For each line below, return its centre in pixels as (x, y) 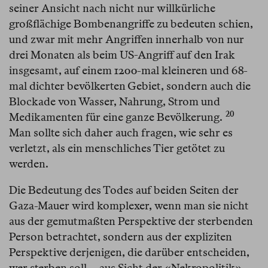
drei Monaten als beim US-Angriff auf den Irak (122, 55)
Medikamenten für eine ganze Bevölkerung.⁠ (116, 117)
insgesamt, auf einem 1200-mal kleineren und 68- (128, 71)
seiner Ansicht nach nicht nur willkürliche (112, 8)
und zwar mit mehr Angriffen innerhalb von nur (127, 39)
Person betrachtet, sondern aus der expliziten (121, 237)
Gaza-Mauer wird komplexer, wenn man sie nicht (129, 206)
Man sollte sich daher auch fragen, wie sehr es (121, 133)
